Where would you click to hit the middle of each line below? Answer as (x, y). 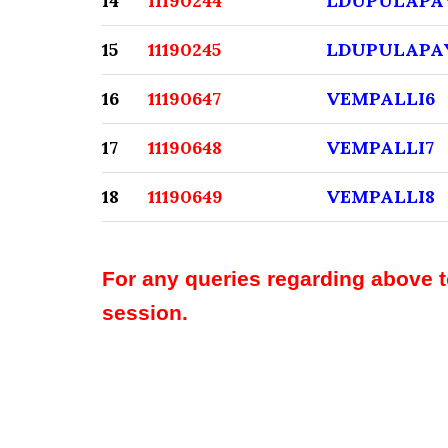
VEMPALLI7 (380, 147)
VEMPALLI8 (380, 196)
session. (145, 313)
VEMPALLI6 (380, 98)
